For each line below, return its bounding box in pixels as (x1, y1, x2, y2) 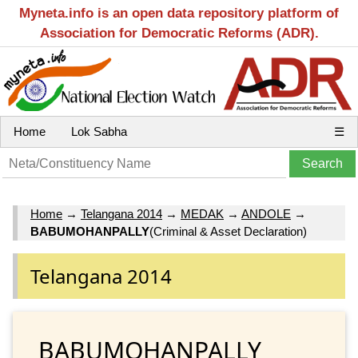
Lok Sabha (71, 125, 127, 138)
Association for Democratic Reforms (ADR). (39, 26, 319, 41)
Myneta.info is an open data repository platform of (19, 6, 339, 21)
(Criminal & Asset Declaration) (149, 225, 307, 239)
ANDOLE (241, 207, 291, 221)
